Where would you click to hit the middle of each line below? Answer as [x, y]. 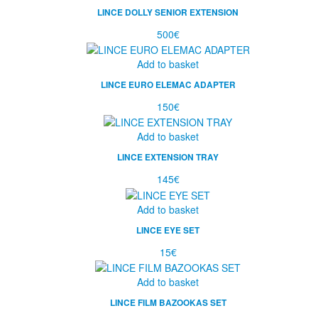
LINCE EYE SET [168, 230]
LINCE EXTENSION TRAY [168, 158]
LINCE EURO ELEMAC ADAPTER [168, 84]
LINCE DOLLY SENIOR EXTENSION [168, 12]
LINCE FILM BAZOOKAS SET [168, 302]
